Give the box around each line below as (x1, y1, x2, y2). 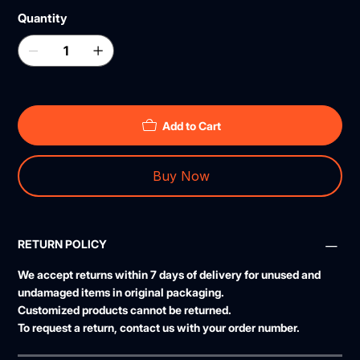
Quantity (18, 10, 67, 27)
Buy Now (152, 168, 210, 185)
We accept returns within (18, 268, 151, 282)
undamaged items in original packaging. (18, 285, 225, 300)
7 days (150, 268, 185, 282)
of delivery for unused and (184, 268, 321, 282)
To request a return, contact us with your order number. (18, 321, 301, 335)
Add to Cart (162, 118, 221, 133)
